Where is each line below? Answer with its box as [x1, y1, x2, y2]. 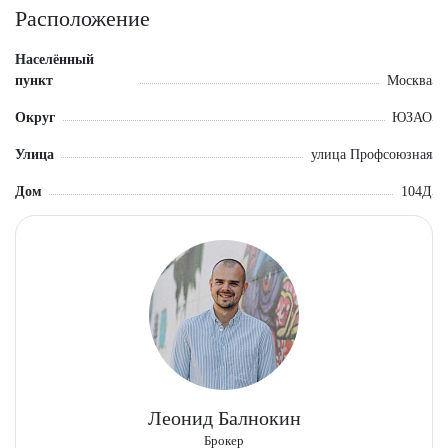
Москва [387, 73, 432, 88]
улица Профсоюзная [311, 147, 432, 162]
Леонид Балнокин [147, 407, 301, 429]
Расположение [15, 6, 150, 31]
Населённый [15, 52, 94, 67]
